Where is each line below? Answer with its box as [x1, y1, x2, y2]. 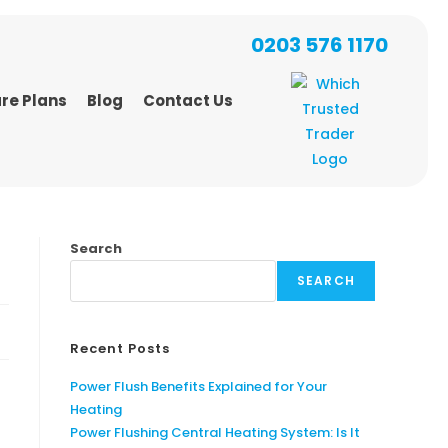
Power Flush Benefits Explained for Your [70, 377, 327, 396]
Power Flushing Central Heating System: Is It [70, 423, 360, 442]
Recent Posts [70, 339, 170, 358]
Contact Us [142, 90, 233, 111]
